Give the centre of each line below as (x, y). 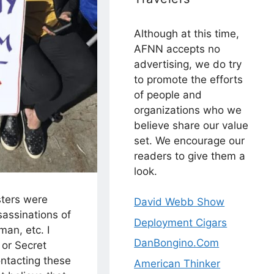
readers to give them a (190, 156)
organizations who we (188, 110)
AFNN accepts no (177, 49)
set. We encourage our (190, 140)
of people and (168, 94)
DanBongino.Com (177, 243)
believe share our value (191, 125)
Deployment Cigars (181, 222)
